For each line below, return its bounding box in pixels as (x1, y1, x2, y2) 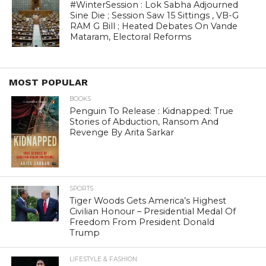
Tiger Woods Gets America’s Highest (69, 195, 227, 207)
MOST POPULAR (9, 77, 88, 88)
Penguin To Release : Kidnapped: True (69, 106, 234, 117)
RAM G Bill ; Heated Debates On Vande (70, 21, 238, 32)
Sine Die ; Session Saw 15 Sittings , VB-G (70, 10, 239, 21)
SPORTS (69, 185, 94, 193)
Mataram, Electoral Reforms (70, 31, 192, 43)
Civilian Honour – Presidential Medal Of (69, 206, 236, 217)
